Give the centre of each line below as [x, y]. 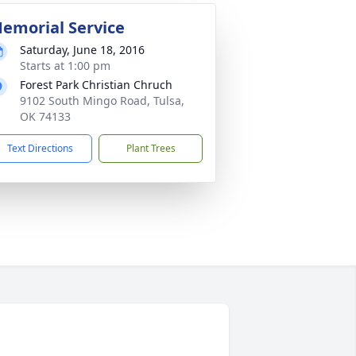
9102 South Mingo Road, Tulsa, [102, 101]
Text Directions [40, 148]
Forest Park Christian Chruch [96, 85]
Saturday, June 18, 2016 [82, 50]
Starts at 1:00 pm [65, 66]
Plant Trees [151, 148]
